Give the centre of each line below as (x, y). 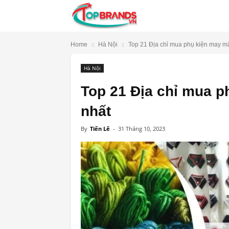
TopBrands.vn (164, 13)
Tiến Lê (100, 129)
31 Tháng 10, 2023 (142, 129)
